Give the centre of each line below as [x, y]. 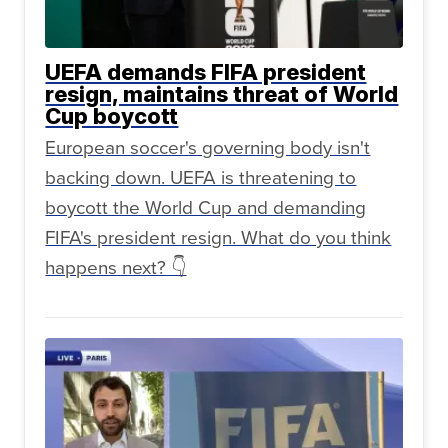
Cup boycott [112, 116]
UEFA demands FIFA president [206, 72]
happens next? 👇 [116, 267]
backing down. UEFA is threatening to [201, 177]
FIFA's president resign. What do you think [218, 237]
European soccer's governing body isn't [208, 147]
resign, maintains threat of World [222, 94]
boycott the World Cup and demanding [206, 207]
